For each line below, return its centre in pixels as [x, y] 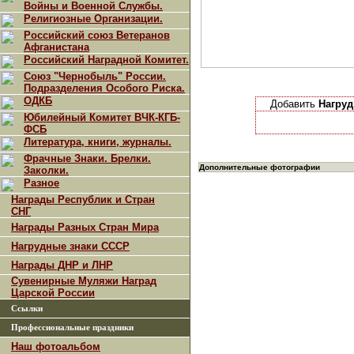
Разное [41, 183]
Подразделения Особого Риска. [104, 88]
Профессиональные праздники [72, 328]
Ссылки [27, 309]
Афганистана [56, 47]
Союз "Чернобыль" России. [95, 76]
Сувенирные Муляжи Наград [84, 281]
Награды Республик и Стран [83, 200]
